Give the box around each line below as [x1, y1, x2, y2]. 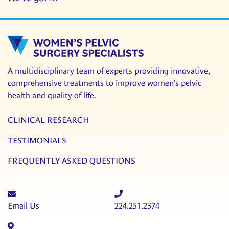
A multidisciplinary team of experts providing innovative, [8, 65, 210, 76]
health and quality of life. [8, 90, 96, 100]
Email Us [8, 200, 39, 211]
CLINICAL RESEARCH [8, 114, 89, 125]
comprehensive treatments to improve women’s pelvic [8, 78, 201, 88]
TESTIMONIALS [8, 135, 66, 145]
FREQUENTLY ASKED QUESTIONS [8, 155, 135, 166]
